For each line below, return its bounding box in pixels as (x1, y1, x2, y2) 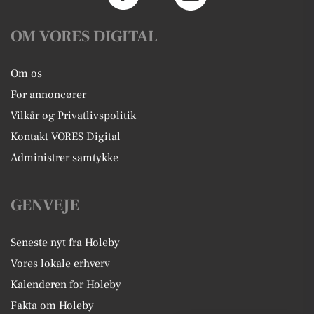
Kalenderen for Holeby (11, 278, 121, 292)
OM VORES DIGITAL (11, 26, 158, 48)
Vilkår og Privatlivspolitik (11, 109, 136, 123)
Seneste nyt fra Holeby (11, 235, 120, 250)
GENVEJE (11, 195, 79, 217)
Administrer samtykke (11, 151, 118, 165)
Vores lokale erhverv (11, 257, 110, 271)
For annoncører (11, 88, 86, 102)
